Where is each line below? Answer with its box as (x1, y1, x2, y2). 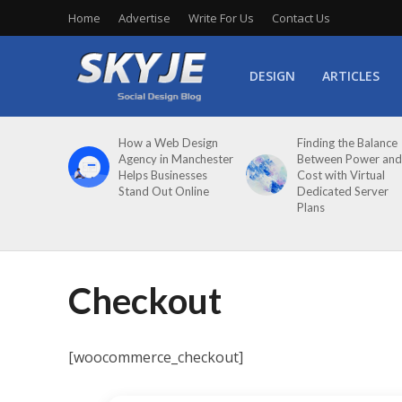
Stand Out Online (118, 184, 210, 198)
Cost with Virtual (296, 168, 385, 182)
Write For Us (188, 10, 254, 26)
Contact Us (271, 10, 330, 26)
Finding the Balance (296, 135, 398, 150)
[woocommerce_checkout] (67, 347, 243, 367)
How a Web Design (118, 135, 219, 150)
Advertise (118, 10, 170, 26)
